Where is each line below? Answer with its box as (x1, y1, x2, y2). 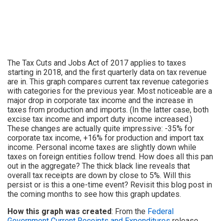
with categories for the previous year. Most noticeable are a (7, 86, 212, 96)
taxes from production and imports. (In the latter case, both (7, 105, 209, 115)
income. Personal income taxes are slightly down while (7, 143, 196, 152)
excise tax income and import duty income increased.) (7, 114, 192, 124)
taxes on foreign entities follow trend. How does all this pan (7, 152, 213, 162)
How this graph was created (7, 207, 111, 217)
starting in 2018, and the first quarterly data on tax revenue (7, 68, 207, 77)
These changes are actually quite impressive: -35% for (7, 124, 194, 134)
